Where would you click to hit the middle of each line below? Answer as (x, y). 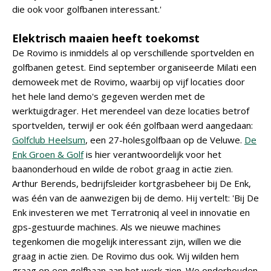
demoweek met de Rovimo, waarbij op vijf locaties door (129, 82)
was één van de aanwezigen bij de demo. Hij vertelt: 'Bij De (135, 198)
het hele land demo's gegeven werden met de (109, 96)
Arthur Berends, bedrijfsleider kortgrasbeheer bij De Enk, (132, 183)
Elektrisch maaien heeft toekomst (106, 38)
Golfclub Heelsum (49, 140)
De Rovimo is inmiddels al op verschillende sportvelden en (133, 53)
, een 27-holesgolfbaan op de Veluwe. (165, 140)
